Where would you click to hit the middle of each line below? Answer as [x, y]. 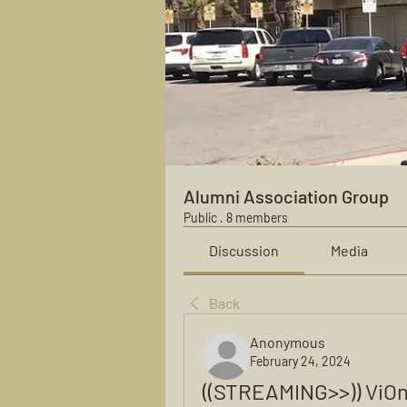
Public [200, 218]
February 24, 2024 [300, 361]
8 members [257, 218]
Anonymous [288, 342]
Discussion [244, 250]
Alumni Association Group [286, 196]
